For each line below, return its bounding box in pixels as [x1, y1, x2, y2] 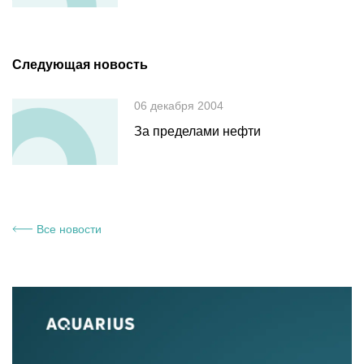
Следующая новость [12, 58, 148, 72]
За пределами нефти [134, 124, 261, 139]
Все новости [37, 222, 102, 236]
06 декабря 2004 [134, 99, 223, 113]
